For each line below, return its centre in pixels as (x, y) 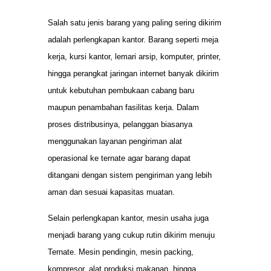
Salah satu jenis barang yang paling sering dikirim (135, 23)
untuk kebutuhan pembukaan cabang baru (121, 91)
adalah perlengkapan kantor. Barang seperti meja (133, 40)
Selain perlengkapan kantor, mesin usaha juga (128, 218)
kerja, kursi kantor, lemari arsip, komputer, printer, (134, 57)
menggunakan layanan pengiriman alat (115, 142)
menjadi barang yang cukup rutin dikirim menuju (131, 235)
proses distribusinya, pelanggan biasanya (120, 125)
